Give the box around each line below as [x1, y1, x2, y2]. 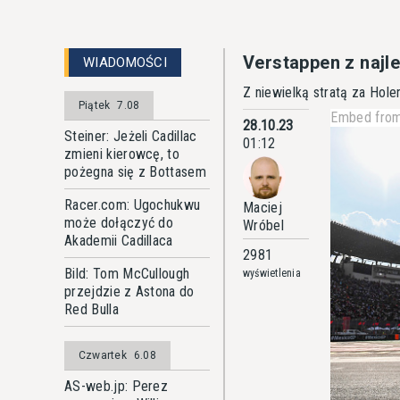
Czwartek [79, 349, 127, 362]
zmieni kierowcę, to [64, 146, 180, 162]
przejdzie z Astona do [64, 283, 195, 300]
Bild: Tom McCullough [64, 265, 190, 282]
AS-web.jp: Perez [64, 378, 169, 395]
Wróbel [243, 217, 284, 234]
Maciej [243, 199, 282, 216]
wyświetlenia [243, 267, 301, 279]
